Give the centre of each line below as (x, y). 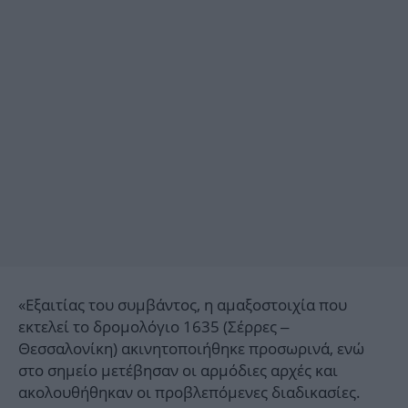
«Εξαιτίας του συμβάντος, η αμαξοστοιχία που (183, 305)
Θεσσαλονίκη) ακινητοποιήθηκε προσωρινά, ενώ (191, 349)
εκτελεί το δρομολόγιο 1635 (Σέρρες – (153, 327)
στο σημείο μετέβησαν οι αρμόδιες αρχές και (178, 371)
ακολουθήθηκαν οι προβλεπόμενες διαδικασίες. (189, 393)
